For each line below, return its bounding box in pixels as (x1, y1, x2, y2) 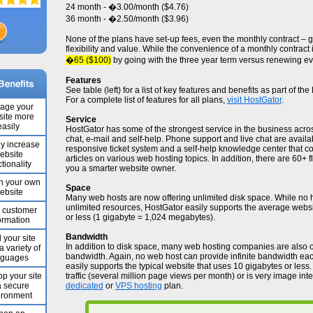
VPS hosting (115, 281, 162, 291)
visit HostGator (226, 95, 282, 105)
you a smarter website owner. (65, 163, 176, 173)
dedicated (65, 281, 103, 291)
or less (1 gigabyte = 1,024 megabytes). (65, 212, 215, 222)
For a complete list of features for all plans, (65, 95, 227, 105)
